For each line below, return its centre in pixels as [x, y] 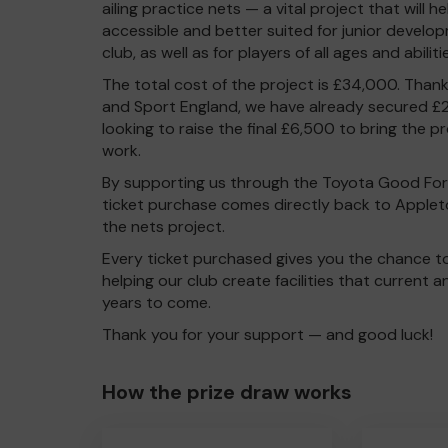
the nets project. [163, 226]
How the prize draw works [227, 392]
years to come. [156, 302]
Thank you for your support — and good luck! [267, 334]
